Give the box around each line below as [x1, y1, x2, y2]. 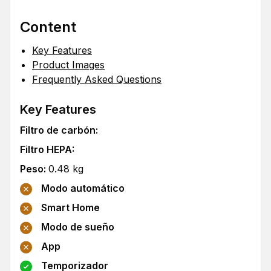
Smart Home [41, 201, 100, 214]
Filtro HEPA [20, 143, 72, 155]
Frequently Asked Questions [32, 73, 162, 85]
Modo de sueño [41, 221, 114, 233]
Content [20, 18, 76, 36]
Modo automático [41, 182, 125, 194]
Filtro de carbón [20, 124, 96, 136]
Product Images [32, 59, 105, 71]
